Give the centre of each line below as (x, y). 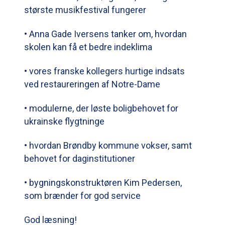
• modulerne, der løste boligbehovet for (101, 108)
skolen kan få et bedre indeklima (90, 47)
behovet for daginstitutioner (82, 158)
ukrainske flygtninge (66, 121)
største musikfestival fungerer (87, 10)
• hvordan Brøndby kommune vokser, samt (108, 145)
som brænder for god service (83, 195)
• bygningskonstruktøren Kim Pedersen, (103, 182)
